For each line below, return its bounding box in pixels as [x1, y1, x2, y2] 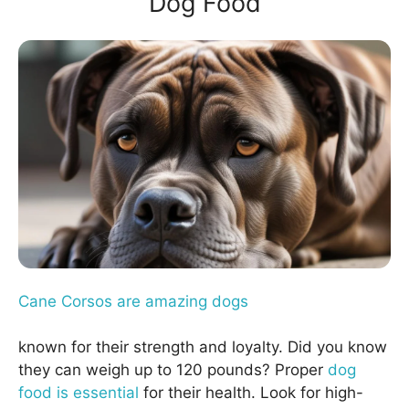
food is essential [18, 383, 139, 403]
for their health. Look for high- [139, 383, 363, 403]
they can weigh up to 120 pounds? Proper [18, 361, 328, 380]
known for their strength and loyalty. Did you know [18, 338, 387, 357]
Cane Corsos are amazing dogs [18, 291, 248, 310]
